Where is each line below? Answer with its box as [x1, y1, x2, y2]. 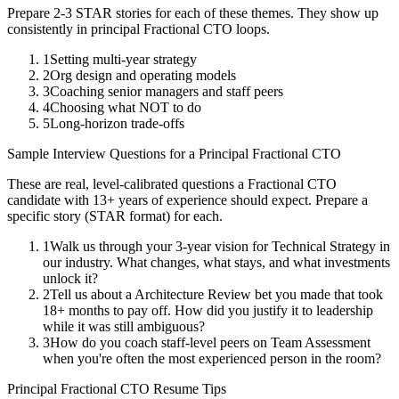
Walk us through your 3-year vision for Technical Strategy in [50, 239, 390, 255]
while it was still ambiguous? [43, 319, 205, 335]
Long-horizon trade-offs [50, 116, 184, 132]
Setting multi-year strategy [50, 52, 197, 68]
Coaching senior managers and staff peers [50, 84, 283, 100]
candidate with [7, 192, 93, 208]
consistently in [7, 21, 91, 37]
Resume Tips [150, 381, 226, 397]
